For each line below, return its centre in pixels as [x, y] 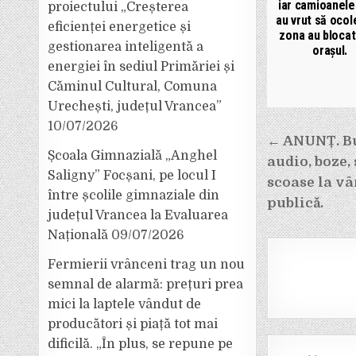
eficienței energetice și [120, 27]
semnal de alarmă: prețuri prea [146, 284]
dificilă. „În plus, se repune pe [141, 344]
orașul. [330, 50]
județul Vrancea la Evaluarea [138, 215]
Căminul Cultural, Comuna [133, 87]
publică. [295, 203]
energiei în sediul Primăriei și [141, 67]
